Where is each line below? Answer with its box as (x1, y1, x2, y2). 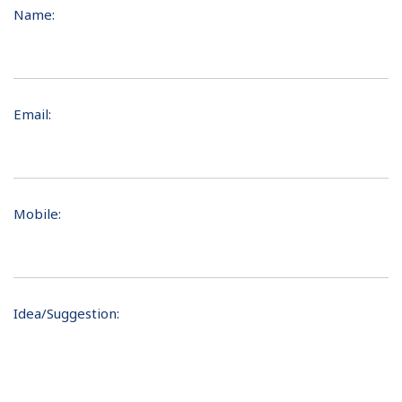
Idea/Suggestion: (13, 304, 119, 322)
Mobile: (13, 205, 61, 223)
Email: (13, 105, 51, 123)
